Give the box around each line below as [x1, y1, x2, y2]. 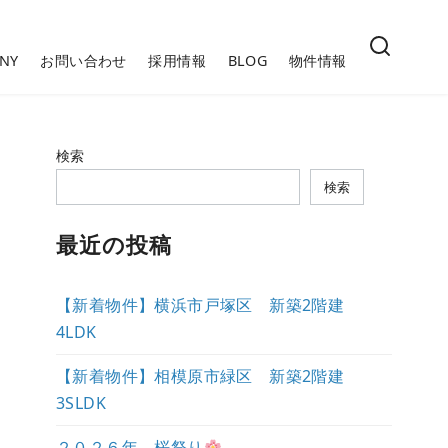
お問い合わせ [40, 51, 127, 71]
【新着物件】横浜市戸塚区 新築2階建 [56, 294, 361, 317]
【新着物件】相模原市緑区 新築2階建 [56, 365, 361, 388]
